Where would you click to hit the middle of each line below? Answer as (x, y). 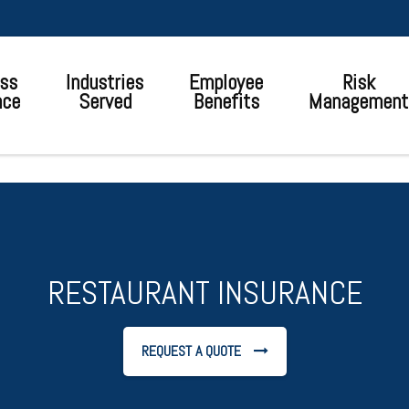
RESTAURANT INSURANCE (204, 293)
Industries (105, 83)
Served (105, 102)
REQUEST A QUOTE (191, 351)
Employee (226, 83)
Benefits (226, 102)
